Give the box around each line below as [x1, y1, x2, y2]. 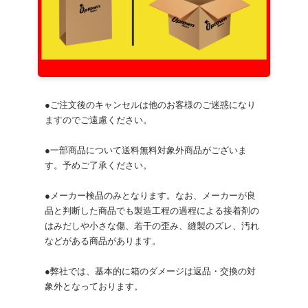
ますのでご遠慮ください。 [45, 115, 152, 126]
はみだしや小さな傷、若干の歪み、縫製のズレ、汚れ [45, 221, 259, 232]
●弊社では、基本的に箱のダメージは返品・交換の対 [45, 267, 256, 277]
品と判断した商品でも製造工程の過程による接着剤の [45, 206, 259, 217]
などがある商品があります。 [45, 236, 161, 247]
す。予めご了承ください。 [45, 161, 152, 171]
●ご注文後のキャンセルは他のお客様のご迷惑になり [45, 100, 256, 111]
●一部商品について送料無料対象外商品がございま [45, 146, 247, 156]
